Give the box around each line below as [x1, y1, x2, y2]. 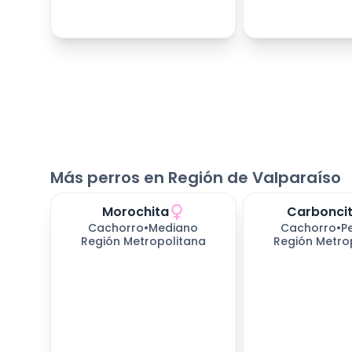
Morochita [101, 202, 169, 221]
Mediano [148, 219, 199, 236]
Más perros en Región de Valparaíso [50, 167, 341, 189]
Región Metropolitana [80, 233, 206, 249]
